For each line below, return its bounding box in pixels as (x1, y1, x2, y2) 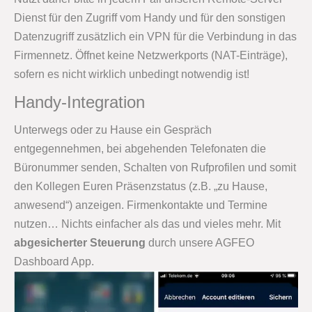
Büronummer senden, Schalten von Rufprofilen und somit (14, 161, 296, 173)
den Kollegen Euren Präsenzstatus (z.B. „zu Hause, (14, 180, 267, 192)
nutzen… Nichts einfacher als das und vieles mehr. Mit (14, 217, 281, 230)
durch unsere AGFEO (146, 236, 254, 249)
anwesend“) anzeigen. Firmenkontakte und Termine (14, 198, 267, 211)
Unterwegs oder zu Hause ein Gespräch (14, 123, 212, 136)
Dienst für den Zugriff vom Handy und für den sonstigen (14, 11, 286, 24)
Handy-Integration (14, 92, 145, 111)
